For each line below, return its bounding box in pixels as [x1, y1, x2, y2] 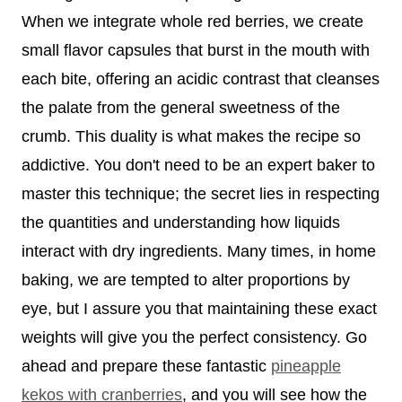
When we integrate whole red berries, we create [22, 12, 363, 31]
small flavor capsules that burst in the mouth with [22, 40, 370, 59]
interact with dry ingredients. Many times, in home [22, 241, 376, 260]
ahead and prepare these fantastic [22, 356, 271, 375]
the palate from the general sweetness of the [22, 98, 340, 117]
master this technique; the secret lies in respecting [22, 184, 380, 203]
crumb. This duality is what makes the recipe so [22, 127, 361, 145]
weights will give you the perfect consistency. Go [22, 328, 367, 346]
